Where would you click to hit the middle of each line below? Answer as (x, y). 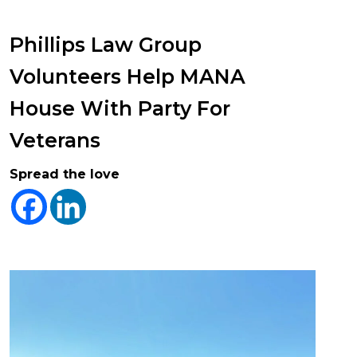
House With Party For (120, 108)
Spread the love (65, 174)
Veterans (55, 140)
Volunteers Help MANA (127, 76)
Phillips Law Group (106, 45)
